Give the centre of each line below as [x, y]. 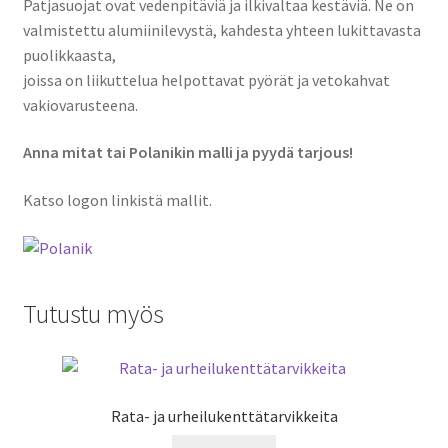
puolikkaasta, [69, 54]
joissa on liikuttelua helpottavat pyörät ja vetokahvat [206, 79]
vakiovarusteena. [80, 104]
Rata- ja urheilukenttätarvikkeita [224, 416]
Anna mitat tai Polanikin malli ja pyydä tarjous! [187, 152]
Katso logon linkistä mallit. [117, 200]
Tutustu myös [93, 314]
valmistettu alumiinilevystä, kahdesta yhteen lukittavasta [221, 29]
